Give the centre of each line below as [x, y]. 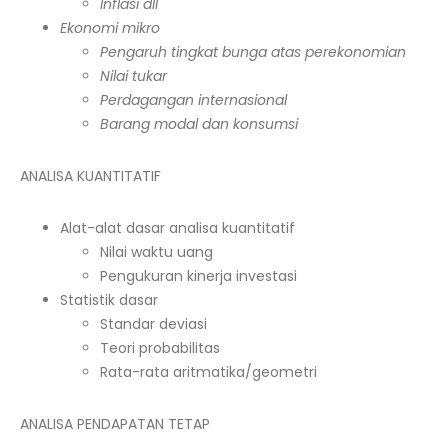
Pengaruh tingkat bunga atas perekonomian [253, 52]
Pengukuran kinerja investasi [198, 276]
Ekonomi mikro [110, 28]
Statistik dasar [109, 300]
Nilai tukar [133, 76]
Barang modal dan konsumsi [209, 124]
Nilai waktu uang [156, 252]
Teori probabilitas [160, 348]
